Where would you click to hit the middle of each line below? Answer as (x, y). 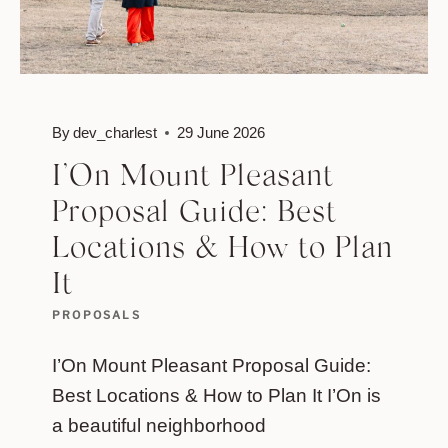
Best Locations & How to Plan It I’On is (216, 395)
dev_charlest (115, 133)
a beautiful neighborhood (159, 425)
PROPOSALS (96, 315)
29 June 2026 (221, 133)
